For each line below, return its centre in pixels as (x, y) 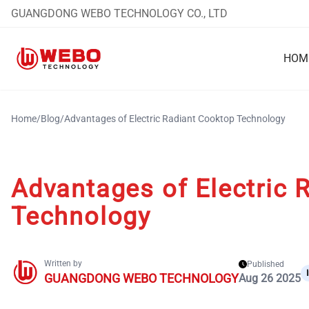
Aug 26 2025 (270, 278)
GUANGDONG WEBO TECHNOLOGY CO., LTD (119, 13)
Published (266, 264)
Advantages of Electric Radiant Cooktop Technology (175, 119)
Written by (63, 263)
